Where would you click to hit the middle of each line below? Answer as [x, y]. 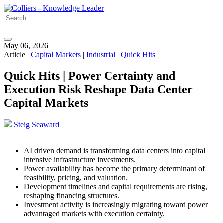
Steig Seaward [36, 124]
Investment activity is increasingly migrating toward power [116, 204]
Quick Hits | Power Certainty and [90, 75]
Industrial [101, 55]
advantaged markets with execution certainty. [94, 213]
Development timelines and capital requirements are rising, [115, 186]
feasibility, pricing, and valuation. [76, 177]
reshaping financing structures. [72, 195]
